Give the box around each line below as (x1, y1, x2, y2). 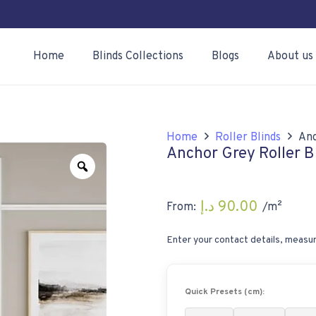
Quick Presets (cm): (185, 286, 265, 298)
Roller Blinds (215, 130, 281, 145)
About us (267, 49, 314, 63)
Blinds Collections (92, 49, 184, 63)
